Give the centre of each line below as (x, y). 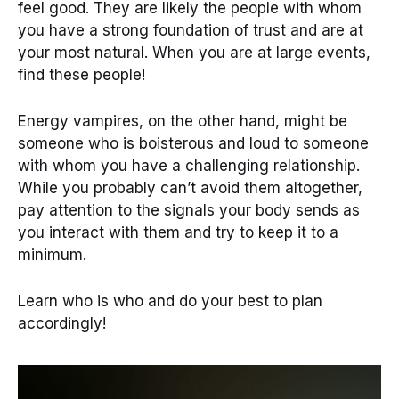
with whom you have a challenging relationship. (189, 165)
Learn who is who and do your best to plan (170, 301)
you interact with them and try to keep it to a (178, 232)
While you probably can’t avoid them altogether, (190, 187)
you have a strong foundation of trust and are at (191, 30)
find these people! (81, 74)
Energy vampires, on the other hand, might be (183, 121)
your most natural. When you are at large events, (194, 52)
